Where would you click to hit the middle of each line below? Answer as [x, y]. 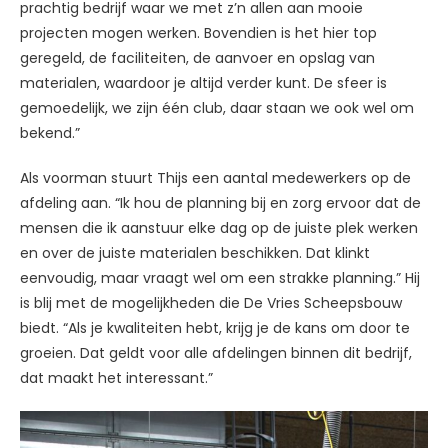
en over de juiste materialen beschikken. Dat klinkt [195, 253]
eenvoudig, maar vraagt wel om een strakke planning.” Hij [220, 278]
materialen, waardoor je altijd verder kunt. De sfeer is [203, 83]
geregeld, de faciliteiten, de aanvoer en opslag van [197, 58]
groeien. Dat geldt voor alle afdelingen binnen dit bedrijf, [216, 353]
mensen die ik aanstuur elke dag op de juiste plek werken [219, 228]
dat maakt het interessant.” [116, 378]
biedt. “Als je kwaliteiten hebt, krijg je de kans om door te [215, 328]
